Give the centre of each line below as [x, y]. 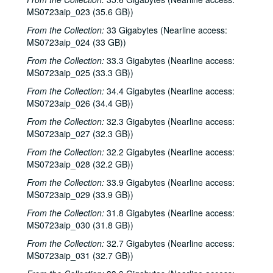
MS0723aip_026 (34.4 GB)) [80, 103]
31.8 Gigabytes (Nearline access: [169, 213]
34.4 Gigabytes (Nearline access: [169, 91]
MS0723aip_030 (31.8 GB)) [80, 225]
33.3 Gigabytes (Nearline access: [169, 60]
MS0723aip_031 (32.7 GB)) [80, 255]
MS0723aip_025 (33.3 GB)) [80, 73]
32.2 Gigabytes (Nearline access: [169, 152]
